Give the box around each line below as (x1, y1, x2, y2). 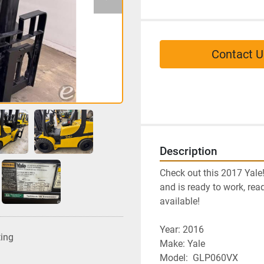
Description (160, 145, 217, 159)
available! (160, 196, 200, 207)
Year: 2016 (160, 224, 204, 236)
